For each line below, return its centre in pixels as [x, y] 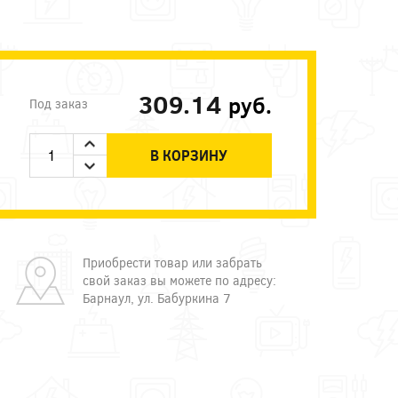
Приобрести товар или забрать [172, 262]
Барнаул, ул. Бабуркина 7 [156, 298]
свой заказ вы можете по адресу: [179, 280]
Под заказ [58, 103]
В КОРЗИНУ [189, 155]
